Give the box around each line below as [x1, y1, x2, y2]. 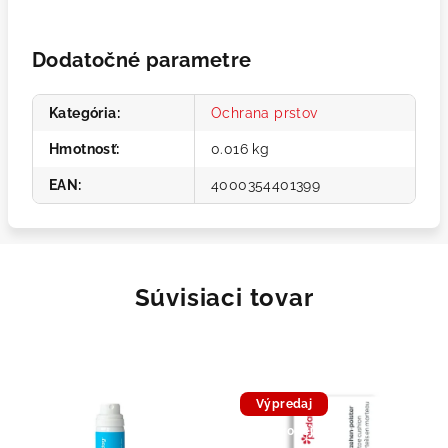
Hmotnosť [49, 141, 117, 157]
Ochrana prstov [211, 105, 318, 121]
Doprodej [256, 424, 314, 439]
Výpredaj [256, 397, 313, 411]
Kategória [49, 105, 117, 121]
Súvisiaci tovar [134, 283, 314, 312]
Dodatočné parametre [32, 48, 252, 72]
